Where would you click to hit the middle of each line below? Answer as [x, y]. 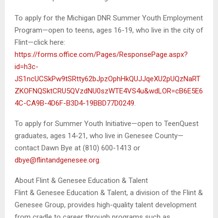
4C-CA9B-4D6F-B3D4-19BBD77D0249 [74, 103]
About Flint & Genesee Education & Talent [81, 180]
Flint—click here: [40, 42]
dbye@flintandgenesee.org [57, 160]
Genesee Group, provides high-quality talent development [106, 205]
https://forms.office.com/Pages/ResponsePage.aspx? [101, 54]
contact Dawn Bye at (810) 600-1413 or [77, 148]
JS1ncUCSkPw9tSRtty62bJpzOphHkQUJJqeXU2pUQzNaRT [108, 79]
